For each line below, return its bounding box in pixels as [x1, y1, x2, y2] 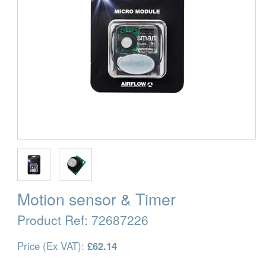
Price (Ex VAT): [17, 239, 87, 254]
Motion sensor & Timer [17, 186, 176, 210]
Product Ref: [17, 210, 91, 229]
